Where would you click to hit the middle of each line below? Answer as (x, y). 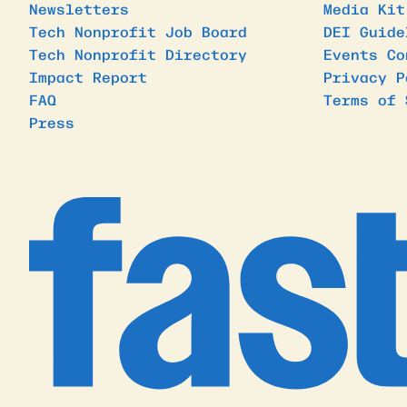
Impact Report (88, 76)
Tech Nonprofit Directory (138, 53)
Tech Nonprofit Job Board (138, 30)
